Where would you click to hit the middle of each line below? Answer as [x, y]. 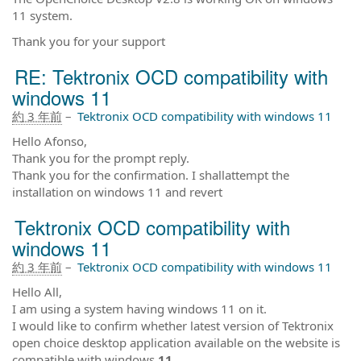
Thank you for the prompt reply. [101, 158]
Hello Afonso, [50, 141]
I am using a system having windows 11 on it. [139, 308]
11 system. [42, 15]
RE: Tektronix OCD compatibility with [171, 76]
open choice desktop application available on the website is [176, 342]
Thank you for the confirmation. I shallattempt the [151, 174]
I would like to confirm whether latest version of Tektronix [173, 325]
